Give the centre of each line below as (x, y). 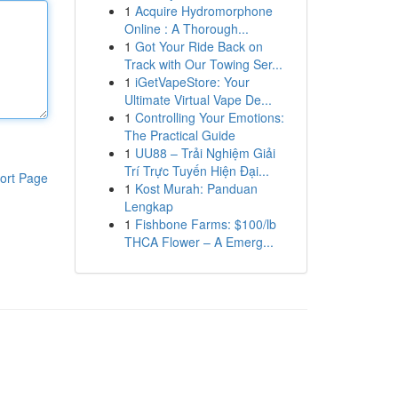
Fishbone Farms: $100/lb (205, 224)
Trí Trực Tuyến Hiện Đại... (196, 171)
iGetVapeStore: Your (192, 82)
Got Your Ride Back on (199, 46)
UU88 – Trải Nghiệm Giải (205, 153)
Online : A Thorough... (186, 28)
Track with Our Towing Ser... (203, 64)
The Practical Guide (179, 135)
